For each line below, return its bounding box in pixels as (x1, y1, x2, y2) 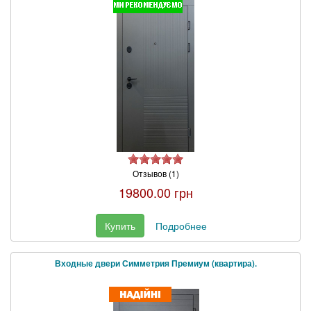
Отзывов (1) (132, 167, 179, 179)
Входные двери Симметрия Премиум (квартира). (54, 257, 257, 269)
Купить (104, 218, 135, 233)
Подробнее (155, 218, 207, 233)
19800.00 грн (118, 183, 193, 201)
